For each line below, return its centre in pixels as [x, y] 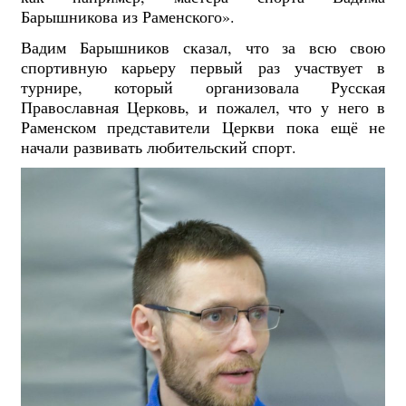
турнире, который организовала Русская [203, 87]
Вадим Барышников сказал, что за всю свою [203, 47]
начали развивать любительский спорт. [158, 146]
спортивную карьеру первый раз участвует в [203, 67]
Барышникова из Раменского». [127, 17]
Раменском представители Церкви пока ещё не [203, 126]
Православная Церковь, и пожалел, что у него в [203, 106]
